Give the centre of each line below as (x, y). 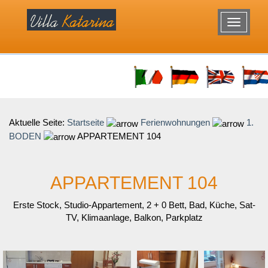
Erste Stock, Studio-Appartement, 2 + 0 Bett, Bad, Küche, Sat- (134, 205)
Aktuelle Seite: (38, 122)
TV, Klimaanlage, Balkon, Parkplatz (134, 218)
